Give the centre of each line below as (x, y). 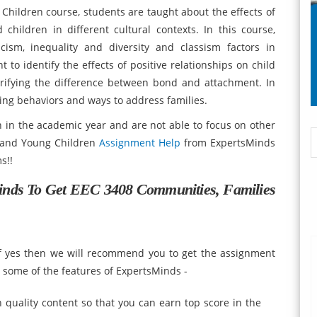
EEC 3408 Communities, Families (173, 189)
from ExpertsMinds (228, 143)
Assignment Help (140, 143)
